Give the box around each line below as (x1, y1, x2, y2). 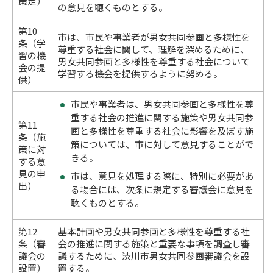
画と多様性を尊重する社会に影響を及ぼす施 (71, 124, 254, 137)
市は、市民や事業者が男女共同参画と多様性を (58, 30, 250, 43)
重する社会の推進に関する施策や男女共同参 (71, 111, 254, 124)
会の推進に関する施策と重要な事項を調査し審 (58, 237, 250, 250)
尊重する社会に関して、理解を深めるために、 (58, 43, 250, 55)
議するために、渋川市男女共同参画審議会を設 (58, 249, 250, 262)
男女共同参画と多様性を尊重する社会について (58, 55, 250, 68)
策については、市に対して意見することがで (71, 138, 254, 151)
